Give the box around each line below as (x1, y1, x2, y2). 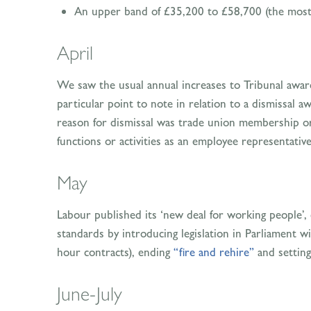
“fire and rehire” (174, 244, 254, 260)
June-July (57, 282, 122, 306)
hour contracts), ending (57, 244, 174, 260)
